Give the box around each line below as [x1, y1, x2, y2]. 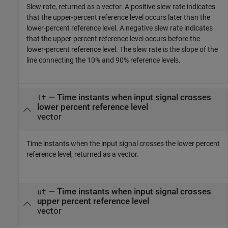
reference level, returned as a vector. [26, 150, 139, 158]
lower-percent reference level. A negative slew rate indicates [26, 23, 213, 32]
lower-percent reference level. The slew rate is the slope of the [26, 45, 218, 53]
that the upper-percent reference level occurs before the [26, 34, 200, 43]
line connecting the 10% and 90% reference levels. [26, 55, 181, 64]
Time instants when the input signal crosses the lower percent [26, 139, 220, 148]
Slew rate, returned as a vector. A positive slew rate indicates [26, 2, 215, 11]
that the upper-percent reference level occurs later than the [26, 13, 210, 21]
